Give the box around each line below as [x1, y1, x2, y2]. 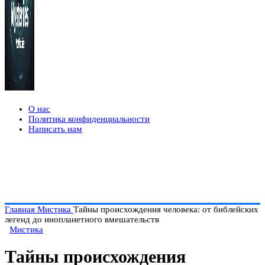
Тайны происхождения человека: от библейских [73, 205, 258, 214]
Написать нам [28, 124, 82, 134]
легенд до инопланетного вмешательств [5, 215, 159, 224]
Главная [5, 205, 37, 214]
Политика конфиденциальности [28, 114, 150, 124]
